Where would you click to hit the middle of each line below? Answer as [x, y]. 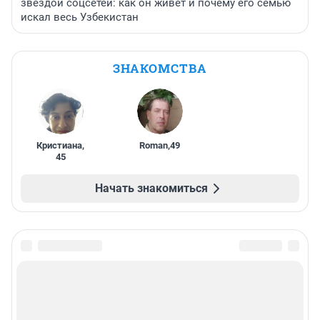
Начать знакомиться [151, 189]
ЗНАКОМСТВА [160, 69]
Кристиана [60, 146]
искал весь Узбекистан [80, 17]
